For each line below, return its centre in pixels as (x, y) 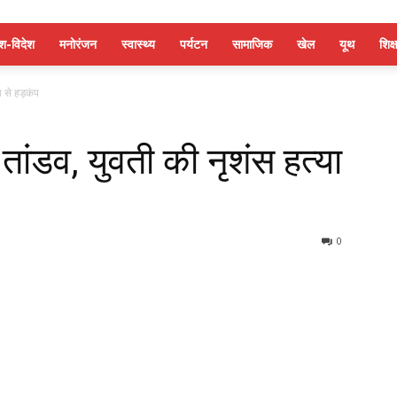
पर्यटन (194, 44)
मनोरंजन (78, 44)
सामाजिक (252, 44)
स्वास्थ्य (138, 44)
